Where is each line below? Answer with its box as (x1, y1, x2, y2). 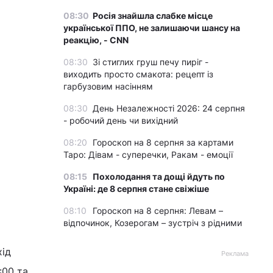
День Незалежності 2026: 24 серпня (93, 103, 245, 113)
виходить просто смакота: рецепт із (63, 69, 213, 79)
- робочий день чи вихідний (63, 115, 178, 126)
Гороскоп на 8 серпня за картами (93, 137, 233, 147)
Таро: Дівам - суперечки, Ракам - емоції (63, 149, 233, 160)
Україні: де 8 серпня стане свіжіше (63, 183, 209, 194)
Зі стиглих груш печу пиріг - (93, 57, 208, 67)
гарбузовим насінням (63, 81, 153, 91)
